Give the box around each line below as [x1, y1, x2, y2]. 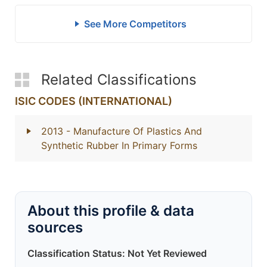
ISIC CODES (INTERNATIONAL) [15, 95, 172, 107]
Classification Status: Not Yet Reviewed [27, 247, 207, 259]
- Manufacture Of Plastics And [66, 125, 202, 137]
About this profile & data [27, 202, 194, 219]
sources [27, 219, 83, 236]
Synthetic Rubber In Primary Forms [41, 139, 197, 151]
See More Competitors [83, 18, 187, 30]
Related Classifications [41, 71, 197, 88]
